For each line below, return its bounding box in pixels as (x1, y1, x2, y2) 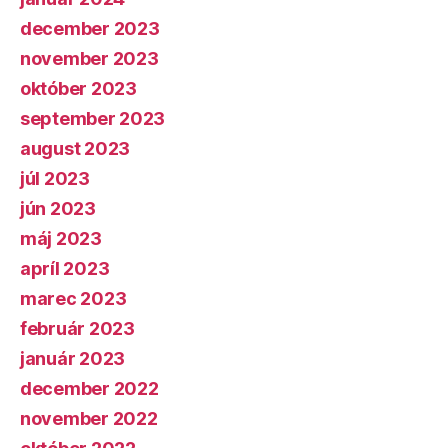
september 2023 (20, 108, 166, 129)
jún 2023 (20, 198, 96, 219)
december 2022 (20, 378, 159, 399)
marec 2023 (20, 288, 127, 309)
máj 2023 (20, 228, 102, 249)
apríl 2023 (20, 258, 110, 279)
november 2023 (20, 48, 159, 69)
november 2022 (20, 408, 158, 429)
